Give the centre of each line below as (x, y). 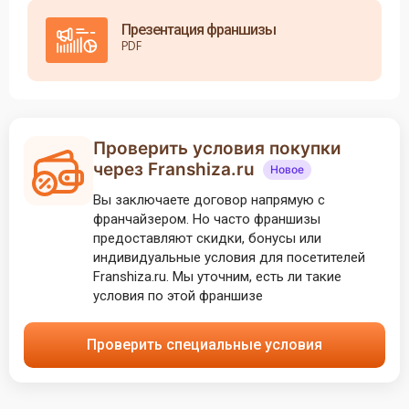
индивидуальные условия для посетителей (229, 257)
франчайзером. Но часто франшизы (207, 219)
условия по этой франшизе (178, 296)
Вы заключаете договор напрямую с (209, 200)
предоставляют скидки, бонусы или (207, 238)
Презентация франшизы (199, 30)
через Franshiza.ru (176, 169)
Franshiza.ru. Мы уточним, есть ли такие (217, 277)
